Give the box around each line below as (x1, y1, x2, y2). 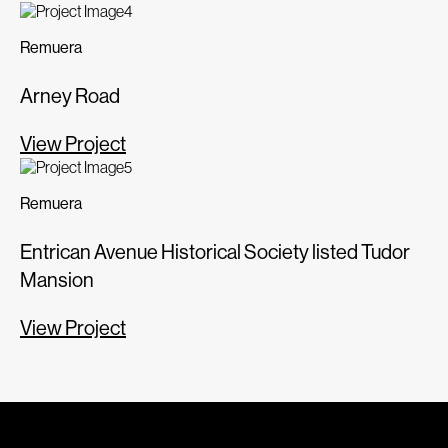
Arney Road (20, 83, 120, 108)
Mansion (20, 267, 94, 292)
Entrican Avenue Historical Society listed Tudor (20, 239, 410, 264)
